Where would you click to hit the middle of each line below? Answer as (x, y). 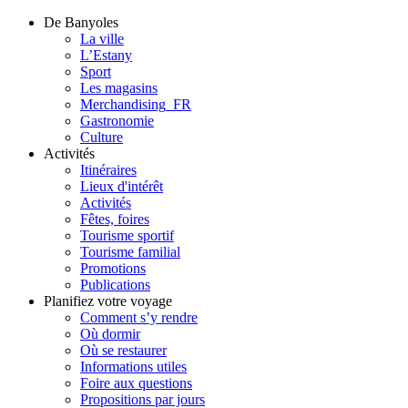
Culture (102, 137)
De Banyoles (81, 22)
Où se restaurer (123, 350)
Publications (115, 285)
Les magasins (119, 88)
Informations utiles (133, 367)
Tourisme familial (130, 252)
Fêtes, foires (115, 219)
